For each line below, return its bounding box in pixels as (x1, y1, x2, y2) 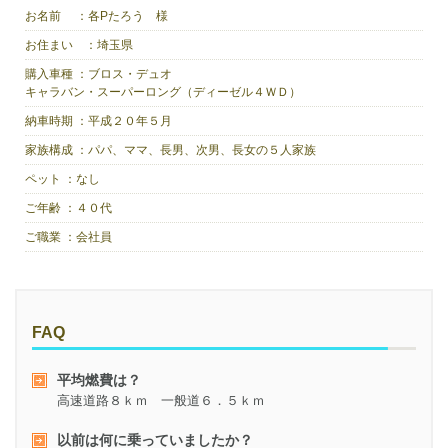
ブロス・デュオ (88, 66, 173, 81)
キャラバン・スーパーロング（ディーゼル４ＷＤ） (25, 84, 302, 99)
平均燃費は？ (57, 371, 142, 388)
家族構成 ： (25, 142, 89, 157)
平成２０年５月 (88, 113, 173, 128)
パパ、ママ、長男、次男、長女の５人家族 (88, 142, 317, 157)
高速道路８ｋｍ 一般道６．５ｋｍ (57, 392, 266, 408)
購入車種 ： (25, 66, 89, 81)
